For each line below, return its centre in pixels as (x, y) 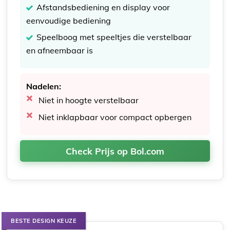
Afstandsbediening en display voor (103, 7)
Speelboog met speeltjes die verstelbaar (114, 37)
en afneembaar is (60, 51)
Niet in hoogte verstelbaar (89, 100)
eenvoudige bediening (69, 21)
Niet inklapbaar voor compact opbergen (115, 117)
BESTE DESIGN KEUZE (44, 221)
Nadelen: (44, 87)
